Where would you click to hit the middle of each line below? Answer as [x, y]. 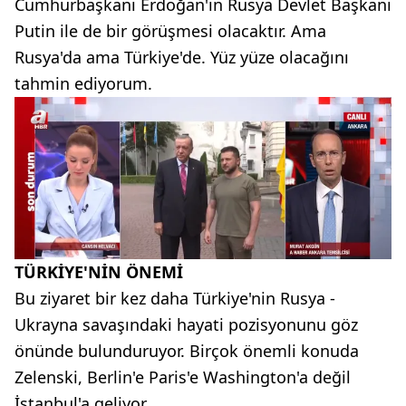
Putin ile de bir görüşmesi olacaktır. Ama [170, 31]
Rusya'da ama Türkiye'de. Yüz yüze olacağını [182, 58]
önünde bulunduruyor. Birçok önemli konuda [187, 350]
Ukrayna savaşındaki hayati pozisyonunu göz [186, 324]
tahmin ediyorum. [83, 84]
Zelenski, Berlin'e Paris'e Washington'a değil [183, 377]
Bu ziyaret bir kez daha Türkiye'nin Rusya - [175, 298]
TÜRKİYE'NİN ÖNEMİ [99, 271]
